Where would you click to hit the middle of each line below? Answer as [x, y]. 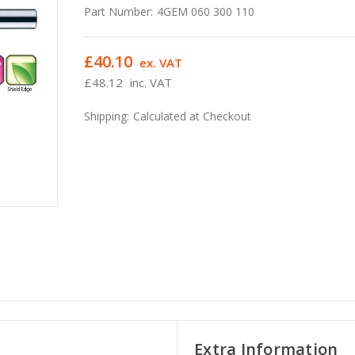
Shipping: [107, 116]
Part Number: [119, 11]
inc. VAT [151, 82]
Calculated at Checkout [193, 116]
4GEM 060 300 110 [206, 11]
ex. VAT [161, 62]
